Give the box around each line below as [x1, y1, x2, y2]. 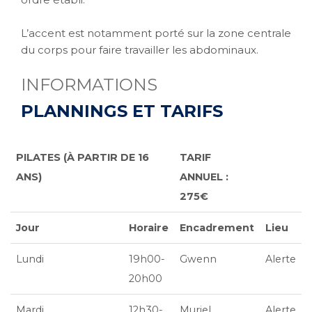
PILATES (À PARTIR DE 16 [16, 151, 149, 164]
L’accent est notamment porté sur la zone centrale [21, 26, 291, 40]
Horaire [129, 221, 169, 234]
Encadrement [180, 221, 254, 234]
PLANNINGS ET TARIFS [21, 101, 223, 121]
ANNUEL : [180, 171, 228, 183]
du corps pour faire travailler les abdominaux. [21, 43, 258, 56]
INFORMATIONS [21, 75, 157, 95]
